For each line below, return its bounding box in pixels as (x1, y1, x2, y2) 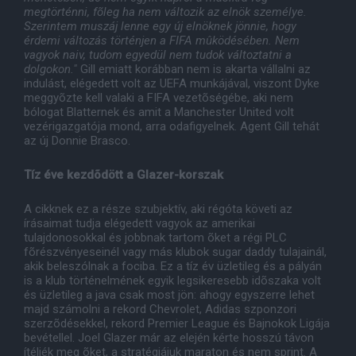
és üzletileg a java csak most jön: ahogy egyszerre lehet (24, 288, 315, 303)
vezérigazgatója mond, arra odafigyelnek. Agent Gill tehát (24, 119, 319, 134)
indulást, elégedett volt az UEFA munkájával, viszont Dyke (24, 76, 319, 91)
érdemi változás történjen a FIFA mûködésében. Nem (24, 33, 300, 48)
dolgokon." (24, 62, 77, 77)
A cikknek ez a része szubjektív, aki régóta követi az (24, 202, 292, 217)
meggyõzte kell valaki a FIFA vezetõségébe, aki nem (24, 91, 293, 106)
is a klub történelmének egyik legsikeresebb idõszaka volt (24, 273, 321, 288)
